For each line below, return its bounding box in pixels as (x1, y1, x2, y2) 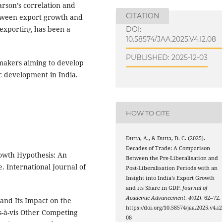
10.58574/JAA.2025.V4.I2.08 (126, 34, 217, 44)
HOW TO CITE (126, 109, 170, 117)
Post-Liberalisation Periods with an (126, 165, 218, 172)
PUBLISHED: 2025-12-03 (126, 53, 208, 62)
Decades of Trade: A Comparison (126, 145, 211, 152)
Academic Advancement (126, 194, 186, 202)
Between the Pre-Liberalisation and (126, 155, 219, 162)
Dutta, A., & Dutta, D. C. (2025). (126, 135, 206, 142)
